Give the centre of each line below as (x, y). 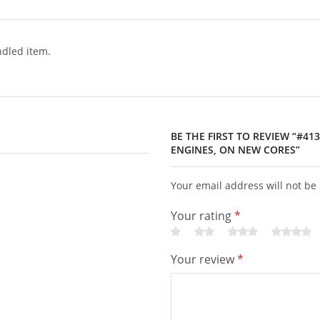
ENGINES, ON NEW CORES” (235, 149)
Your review (204, 259)
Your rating (202, 215)
